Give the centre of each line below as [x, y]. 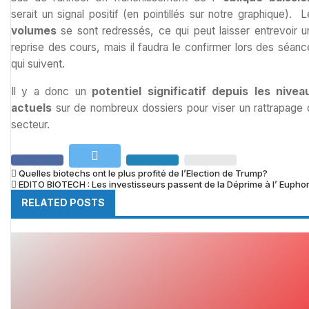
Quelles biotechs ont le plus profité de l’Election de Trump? [143, 173]
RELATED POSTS [63, 202]
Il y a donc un [52, 91]
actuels [31, 108]
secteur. [30, 124]
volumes [34, 31]
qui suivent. [38, 64]
